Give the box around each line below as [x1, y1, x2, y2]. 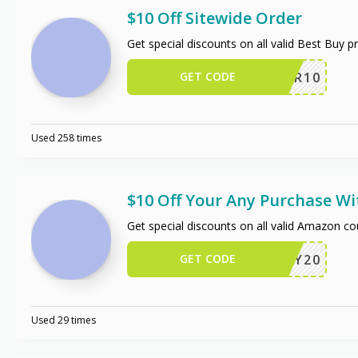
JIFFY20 [268, 250, 321, 268]
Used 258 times [30, 130, 101, 145]
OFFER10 [257, 68, 321, 86]
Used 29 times [30, 312, 96, 327]
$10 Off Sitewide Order [126, 6, 302, 29]
